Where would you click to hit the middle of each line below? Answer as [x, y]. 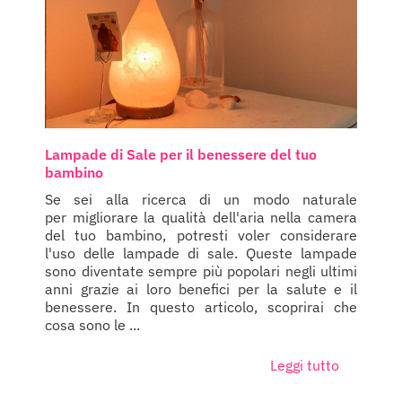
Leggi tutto [305, 365]
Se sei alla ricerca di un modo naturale [201, 199]
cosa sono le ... [92, 324]
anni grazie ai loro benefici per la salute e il [201, 288]
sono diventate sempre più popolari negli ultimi [201, 271]
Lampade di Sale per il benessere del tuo [181, 154]
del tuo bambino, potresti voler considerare [201, 235]
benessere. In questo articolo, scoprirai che [201, 306]
